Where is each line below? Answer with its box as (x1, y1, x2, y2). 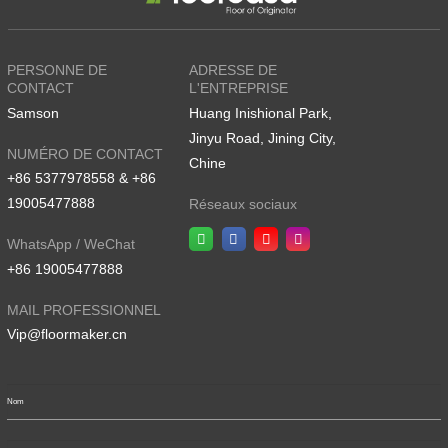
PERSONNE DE (7, 62, 107, 79)
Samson (7, 105, 59, 122)
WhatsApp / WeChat (7, 236, 135, 253)
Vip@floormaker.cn (7, 326, 127, 343)
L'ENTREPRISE (189, 80, 289, 97)
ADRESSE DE (189, 62, 278, 79)
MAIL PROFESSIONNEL (7, 301, 161, 318)
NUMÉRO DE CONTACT (7, 145, 163, 162)
